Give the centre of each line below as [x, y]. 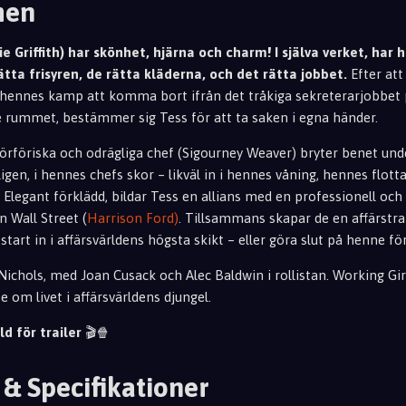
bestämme [96, 117]
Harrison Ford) [133, 217]
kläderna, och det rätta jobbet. [246, 73]
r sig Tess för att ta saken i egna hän [243, 117]
